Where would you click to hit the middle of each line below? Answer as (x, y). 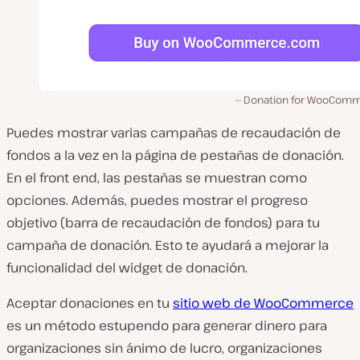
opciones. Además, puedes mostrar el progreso (157, 200)
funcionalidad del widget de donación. (127, 268)
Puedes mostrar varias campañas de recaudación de (174, 133)
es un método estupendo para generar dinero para (167, 326)
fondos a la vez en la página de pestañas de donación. (175, 155)
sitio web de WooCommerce (263, 303)
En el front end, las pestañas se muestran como (157, 178)
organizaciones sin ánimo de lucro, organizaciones (164, 348)
